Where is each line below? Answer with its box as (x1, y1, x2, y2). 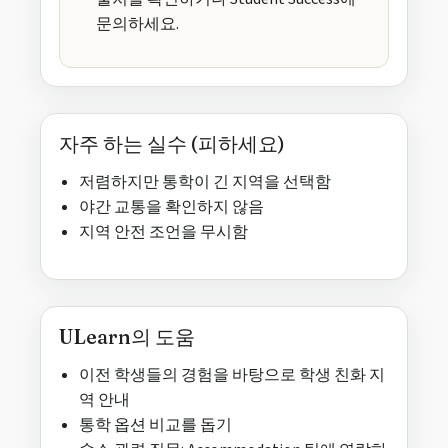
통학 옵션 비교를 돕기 (79, 414, 232, 437)
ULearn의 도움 (59, 324, 195, 350)
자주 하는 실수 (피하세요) (59, 131, 285, 157)
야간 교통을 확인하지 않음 (79, 196, 264, 219)
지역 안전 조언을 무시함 (79, 221, 248, 244)
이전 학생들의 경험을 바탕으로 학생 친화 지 (79, 364, 385, 387)
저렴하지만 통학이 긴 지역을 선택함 (79, 171, 331, 194)
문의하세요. (96, 13, 179, 36)
